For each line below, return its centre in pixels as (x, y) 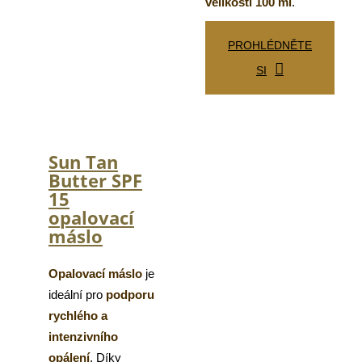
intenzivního (83, 337)
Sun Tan (83, 162)
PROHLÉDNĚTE (270, 46)
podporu (130, 295)
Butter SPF (95, 181)
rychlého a (78, 316)
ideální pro (77, 295)
